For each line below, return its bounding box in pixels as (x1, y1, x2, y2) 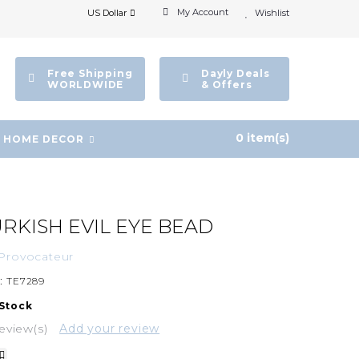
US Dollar (87, 7, 127, 18)
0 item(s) (236, 130, 289, 145)
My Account (177, 6, 228, 18)
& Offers (201, 78, 252, 91)
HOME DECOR (3, 132, 84, 145)
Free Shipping (47, 67, 133, 79)
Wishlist (255, 7, 289, 18)
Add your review (59, 321, 160, 336)
